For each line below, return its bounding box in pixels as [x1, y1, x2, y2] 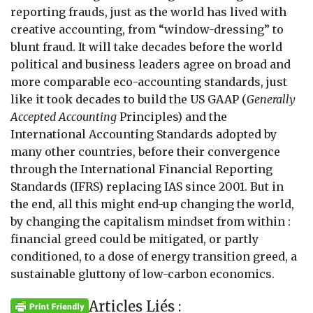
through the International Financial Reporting [10, 161, 272, 176]
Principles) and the [117, 109, 227, 124]
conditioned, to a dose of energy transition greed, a [10, 249, 297, 263]
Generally [247, 92, 296, 106]
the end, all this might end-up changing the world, [10, 196, 294, 211]
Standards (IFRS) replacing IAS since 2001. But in [10, 179, 284, 194]
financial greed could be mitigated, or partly [10, 231, 259, 246]
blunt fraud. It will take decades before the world [10, 39, 282, 54]
